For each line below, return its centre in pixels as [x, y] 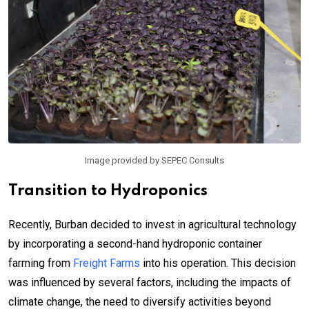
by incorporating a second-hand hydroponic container [135, 243]
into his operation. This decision [218, 263]
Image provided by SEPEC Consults [154, 160]
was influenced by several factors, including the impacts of [150, 282]
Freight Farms [107, 263]
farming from [41, 263]
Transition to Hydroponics [108, 191]
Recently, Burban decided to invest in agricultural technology [152, 224]
